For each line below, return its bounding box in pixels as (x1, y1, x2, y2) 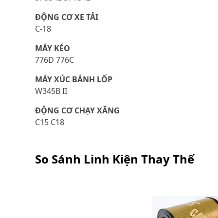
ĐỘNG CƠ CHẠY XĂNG (35, 105, 120, 116)
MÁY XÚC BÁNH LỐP (35, 74, 112, 85)
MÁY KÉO (35, 43, 70, 54)
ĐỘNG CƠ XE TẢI (35, 12, 98, 22)
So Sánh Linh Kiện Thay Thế (35, 151, 194, 167)
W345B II (35, 86, 67, 96)
